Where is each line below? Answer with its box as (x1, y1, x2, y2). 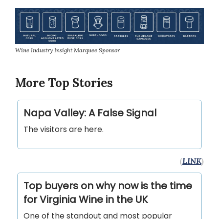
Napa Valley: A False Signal (23, 106, 156, 120)
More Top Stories (15, 75, 113, 91)
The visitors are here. (23, 124, 104, 135)
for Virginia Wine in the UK (23, 193, 148, 207)
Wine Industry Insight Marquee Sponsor (15, 46, 120, 54)
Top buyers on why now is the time (23, 179, 192, 193)
